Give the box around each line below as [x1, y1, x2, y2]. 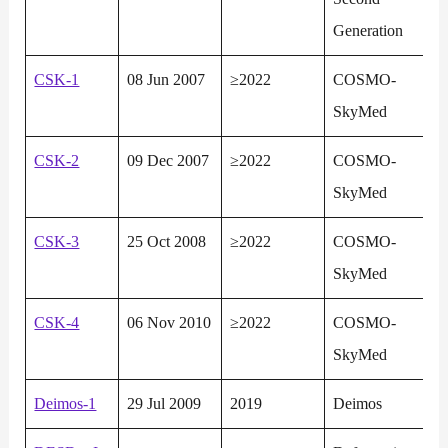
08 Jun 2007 [127, 70, 206, 90]
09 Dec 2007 [127, 151, 210, 171]
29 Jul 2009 [127, 394, 202, 414]
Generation [333, 21, 404, 41]
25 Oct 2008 [127, 232, 207, 252]
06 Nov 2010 [127, 313, 212, 333]
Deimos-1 [34, 394, 97, 414]
